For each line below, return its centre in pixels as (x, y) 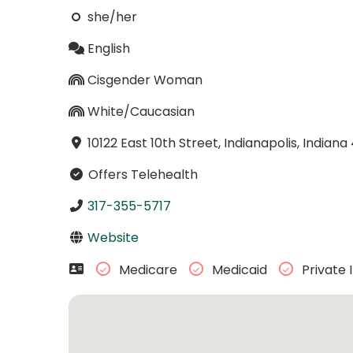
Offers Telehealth (141, 174)
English (108, 48)
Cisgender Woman (145, 80)
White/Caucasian (141, 111)
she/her (112, 17)
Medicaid (239, 270)
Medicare (148, 270)
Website (113, 237)
